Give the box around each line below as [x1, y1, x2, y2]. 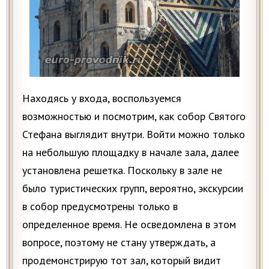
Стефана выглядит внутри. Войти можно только [22, 127, 245, 141]
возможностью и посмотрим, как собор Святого [22, 109, 246, 123]
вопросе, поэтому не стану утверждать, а [22, 235, 216, 249]
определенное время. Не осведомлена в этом [22, 217, 236, 231]
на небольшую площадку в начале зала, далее [22, 145, 239, 159]
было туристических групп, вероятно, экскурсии [22, 181, 243, 195]
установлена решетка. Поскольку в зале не [22, 163, 222, 177]
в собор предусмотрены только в [22, 199, 178, 213]
